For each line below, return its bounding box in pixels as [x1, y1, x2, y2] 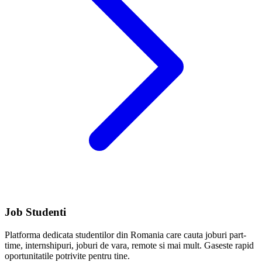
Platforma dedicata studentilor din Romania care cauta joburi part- [5, 230, 246, 240]
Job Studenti [5, 206, 66, 219]
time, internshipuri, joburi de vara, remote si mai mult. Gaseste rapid [5, 240, 254, 251]
